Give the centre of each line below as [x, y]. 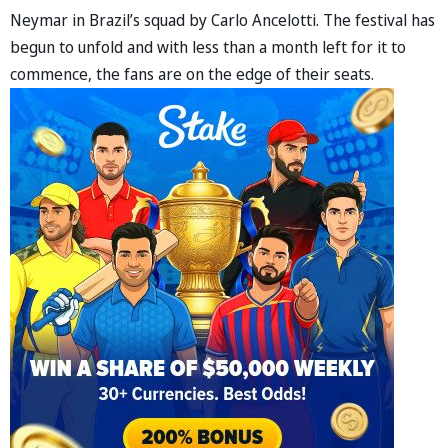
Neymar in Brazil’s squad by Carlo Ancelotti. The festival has [222, 19]
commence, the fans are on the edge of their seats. [192, 73]
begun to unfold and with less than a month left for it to [208, 46]
